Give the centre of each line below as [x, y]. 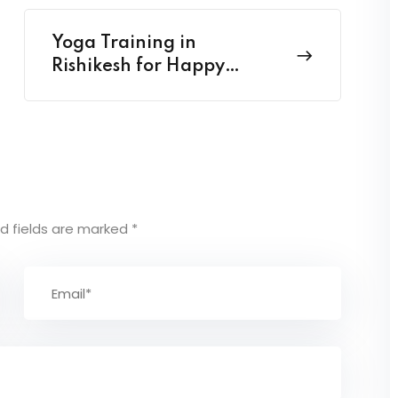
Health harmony [123, 90]
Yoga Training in [123, 44]
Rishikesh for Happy [138, 67]
